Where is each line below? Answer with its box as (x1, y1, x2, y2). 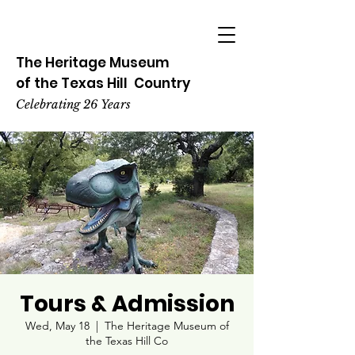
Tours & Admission (19, 288, 235, 319)
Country (131, 74, 190, 93)
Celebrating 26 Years (16, 97, 131, 112)
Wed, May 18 (25, 319, 90, 333)
